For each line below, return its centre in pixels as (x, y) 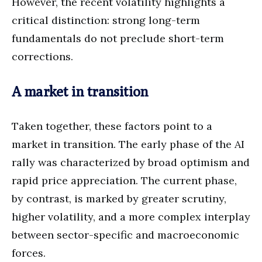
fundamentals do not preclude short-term (118, 38)
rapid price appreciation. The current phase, (124, 180)
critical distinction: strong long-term (106, 20)
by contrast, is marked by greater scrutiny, (119, 198)
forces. (29, 253)
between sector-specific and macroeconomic (125, 235)
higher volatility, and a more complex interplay (131, 216)
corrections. (42, 56)
